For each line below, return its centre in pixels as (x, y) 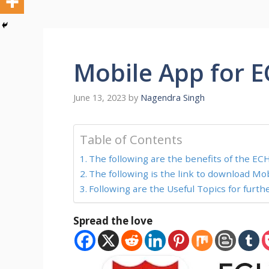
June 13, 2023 (100, 98)
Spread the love (113, 221)
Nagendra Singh (173, 98)
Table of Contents (131, 140)
